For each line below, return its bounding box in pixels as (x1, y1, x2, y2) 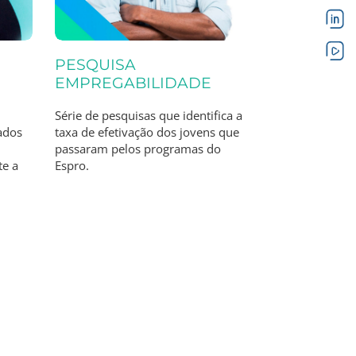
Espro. (54, 157, 89, 174)
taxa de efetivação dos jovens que (54, 124, 239, 141)
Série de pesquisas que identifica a (54, 107, 242, 124)
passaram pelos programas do (54, 141, 221, 157)
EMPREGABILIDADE (54, 73, 211, 92)
